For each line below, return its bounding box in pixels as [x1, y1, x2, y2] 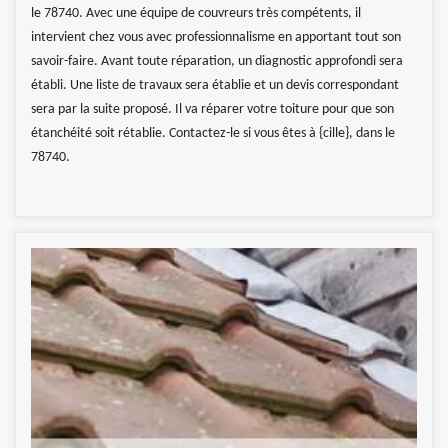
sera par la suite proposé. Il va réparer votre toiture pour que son [31, 102, 394, 118]
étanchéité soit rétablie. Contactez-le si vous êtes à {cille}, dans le [31, 126, 395, 142]
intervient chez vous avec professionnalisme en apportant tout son [31, 30, 401, 46]
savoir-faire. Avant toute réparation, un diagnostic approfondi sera [31, 54, 403, 70]
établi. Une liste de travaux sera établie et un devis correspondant [31, 78, 399, 94]
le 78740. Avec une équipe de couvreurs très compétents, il [31, 6, 361, 22]
